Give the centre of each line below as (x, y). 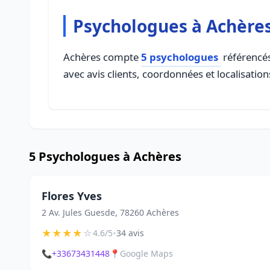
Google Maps (146, 253)
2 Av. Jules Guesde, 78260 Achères (110, 212)
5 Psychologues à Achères (105, 156)
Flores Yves (72, 196)
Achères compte (102, 57)
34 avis (130, 233)
